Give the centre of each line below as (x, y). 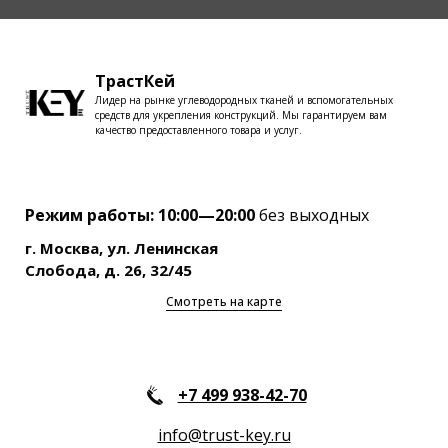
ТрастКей (135, 80)
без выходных (312, 214)
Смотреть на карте (224, 301)
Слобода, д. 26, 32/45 (108, 269)
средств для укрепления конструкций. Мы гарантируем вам (241, 114)
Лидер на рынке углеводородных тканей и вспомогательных (244, 99)
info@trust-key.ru (224, 434)
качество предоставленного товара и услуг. (198, 129)
